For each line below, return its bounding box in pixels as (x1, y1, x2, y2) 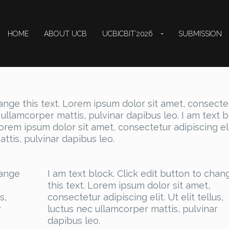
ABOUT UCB (44, 29, 87, 38)
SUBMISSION (178, 29, 222, 38)
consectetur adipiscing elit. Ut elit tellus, (47, 192, 223, 203)
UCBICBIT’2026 (102, 29, 153, 38)
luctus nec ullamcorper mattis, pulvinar (47, 203, 218, 215)
